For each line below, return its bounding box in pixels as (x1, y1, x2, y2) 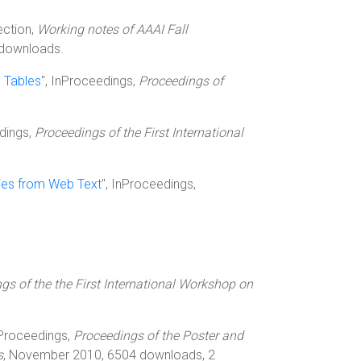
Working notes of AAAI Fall (37, 22, 188, 37)
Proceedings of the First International (35, 125, 243, 140)
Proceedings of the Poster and (73, 328, 243, 343)
